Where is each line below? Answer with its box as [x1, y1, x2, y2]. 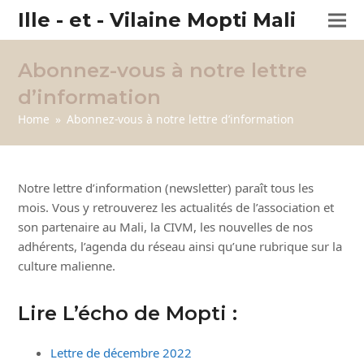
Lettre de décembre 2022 [50, 344, 193, 361]
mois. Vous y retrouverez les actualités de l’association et [18, 199, 335, 215]
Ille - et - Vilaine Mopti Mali [18, 8, 297, 32]
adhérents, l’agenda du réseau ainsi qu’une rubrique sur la [18, 238, 343, 254]
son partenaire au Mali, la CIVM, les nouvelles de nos [18, 219, 314, 235]
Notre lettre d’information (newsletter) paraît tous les [18, 180, 314, 196]
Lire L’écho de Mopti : [18, 301, 238, 325]
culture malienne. [18, 258, 116, 274]
